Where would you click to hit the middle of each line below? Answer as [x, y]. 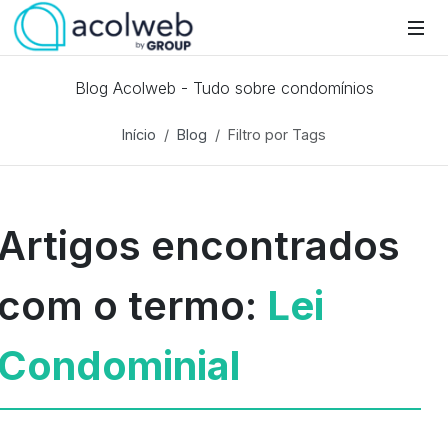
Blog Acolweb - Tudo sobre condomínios [224, 88]
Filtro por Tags [277, 134]
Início [139, 134]
